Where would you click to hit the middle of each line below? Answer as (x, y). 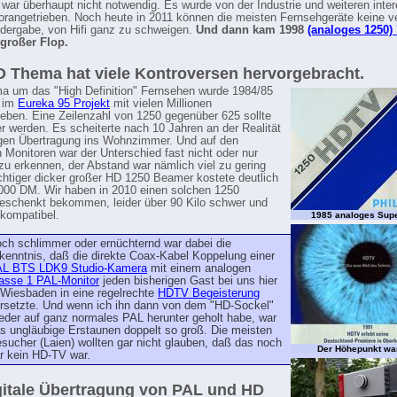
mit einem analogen (199, 269)
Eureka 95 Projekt (64, 104)
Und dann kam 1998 (252, 30)
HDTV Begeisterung (209, 293)
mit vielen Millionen (161, 104)
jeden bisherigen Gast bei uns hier (188, 281)
